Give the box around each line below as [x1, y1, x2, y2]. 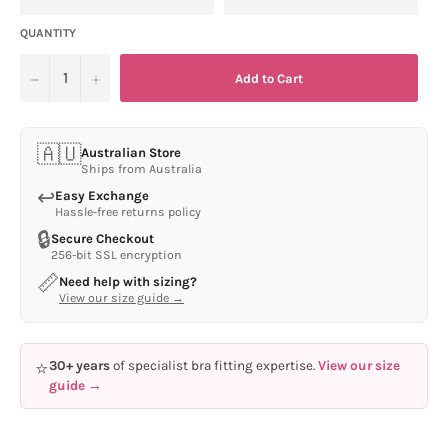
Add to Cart [235, 70, 303, 86]
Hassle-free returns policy [55, 205, 201, 220]
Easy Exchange [55, 188, 149, 204]
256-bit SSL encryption [51, 248, 182, 263]
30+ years [49, 358, 110, 374]
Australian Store [81, 145, 181, 161]
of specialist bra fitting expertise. [110, 358, 318, 374]
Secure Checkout [51, 231, 154, 247]
